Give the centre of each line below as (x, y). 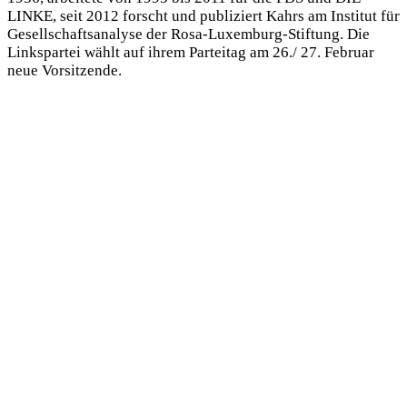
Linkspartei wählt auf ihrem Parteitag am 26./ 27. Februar (191, 52)
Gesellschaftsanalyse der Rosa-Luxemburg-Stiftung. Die (189, 34)
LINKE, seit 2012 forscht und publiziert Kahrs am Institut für (203, 15)
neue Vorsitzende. (65, 70)
